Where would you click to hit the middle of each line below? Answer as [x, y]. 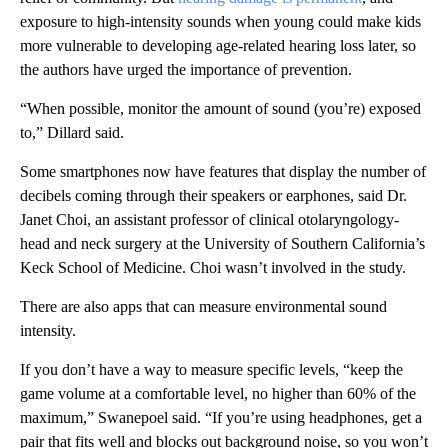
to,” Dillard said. [72, 132]
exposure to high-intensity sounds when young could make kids [220, 21]
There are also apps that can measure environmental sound [203, 306]
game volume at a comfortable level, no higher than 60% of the [218, 393]
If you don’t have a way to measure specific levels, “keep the [211, 369]
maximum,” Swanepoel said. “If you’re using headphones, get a [221, 417]
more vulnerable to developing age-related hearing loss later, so [218, 45]
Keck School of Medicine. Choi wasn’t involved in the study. [213, 267]
